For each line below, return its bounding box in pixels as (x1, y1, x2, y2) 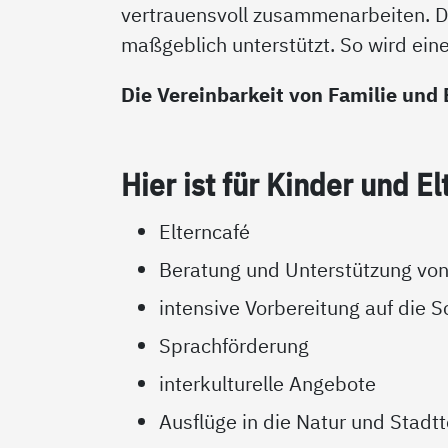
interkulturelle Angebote (159, 369, 377, 397)
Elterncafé (159, 217, 251, 245)
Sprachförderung (159, 331, 310, 359)
